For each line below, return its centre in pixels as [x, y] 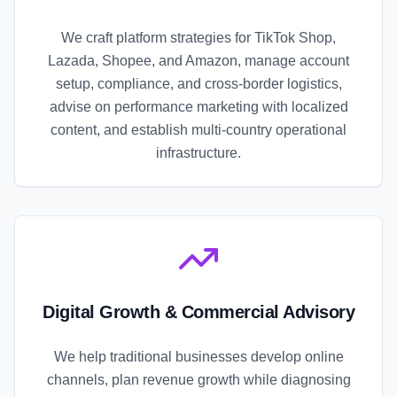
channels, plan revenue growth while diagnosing [198, 380]
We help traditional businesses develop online [198, 357]
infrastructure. [198, 153]
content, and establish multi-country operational [198, 130]
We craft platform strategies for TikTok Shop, [198, 38]
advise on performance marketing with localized [198, 107]
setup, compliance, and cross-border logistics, [198, 84]
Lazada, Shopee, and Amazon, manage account [198, 61]
